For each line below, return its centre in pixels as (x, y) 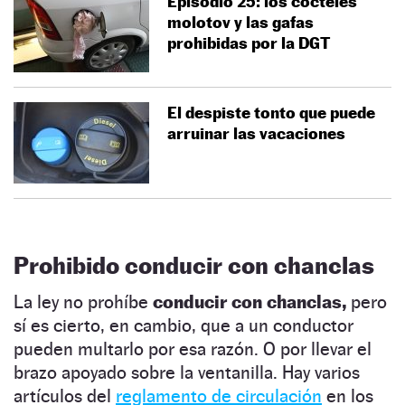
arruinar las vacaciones (258, 133)
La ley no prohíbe (83, 301)
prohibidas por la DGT (249, 42)
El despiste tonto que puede (271, 112)
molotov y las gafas (240, 22)
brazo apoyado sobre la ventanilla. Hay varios (187, 372)
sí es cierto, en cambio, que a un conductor (184, 325)
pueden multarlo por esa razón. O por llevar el (193, 348)
